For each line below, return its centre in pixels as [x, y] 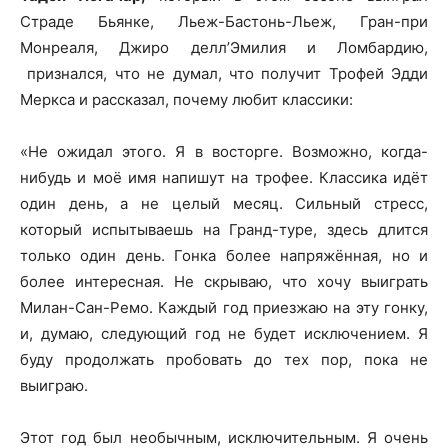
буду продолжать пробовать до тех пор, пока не [224, 359]
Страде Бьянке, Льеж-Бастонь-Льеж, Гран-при [224, 21]
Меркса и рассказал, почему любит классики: [186, 99]
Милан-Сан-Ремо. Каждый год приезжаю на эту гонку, [224, 307]
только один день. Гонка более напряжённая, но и [224, 255]
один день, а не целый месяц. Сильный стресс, [224, 203]
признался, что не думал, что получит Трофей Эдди [224, 73]
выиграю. [54, 385]
